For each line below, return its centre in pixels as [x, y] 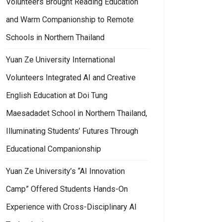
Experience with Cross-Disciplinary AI [71, 207]
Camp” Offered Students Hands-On [67, 189]
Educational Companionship [54, 149]
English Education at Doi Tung [57, 95]
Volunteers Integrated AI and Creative [71, 77]
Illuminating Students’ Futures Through [72, 131]
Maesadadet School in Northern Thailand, [77, 113]
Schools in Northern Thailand [55, 37]
